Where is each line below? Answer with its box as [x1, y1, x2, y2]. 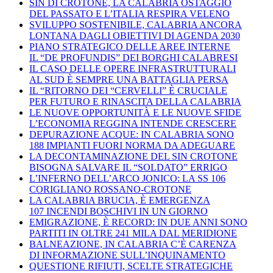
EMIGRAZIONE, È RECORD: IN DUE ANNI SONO [29, 217, 247, 228]
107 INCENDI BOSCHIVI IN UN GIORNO [29, 206, 208, 217]
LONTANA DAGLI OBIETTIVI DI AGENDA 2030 [29, 30, 240, 41]
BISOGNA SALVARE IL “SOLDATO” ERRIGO [29, 162, 227, 173]
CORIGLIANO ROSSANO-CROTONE [29, 184, 191, 195]
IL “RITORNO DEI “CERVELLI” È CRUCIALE [29, 85, 227, 96]
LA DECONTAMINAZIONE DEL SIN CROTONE [29, 151, 238, 162]
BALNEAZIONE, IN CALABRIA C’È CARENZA [29, 239, 236, 250]
